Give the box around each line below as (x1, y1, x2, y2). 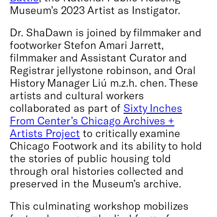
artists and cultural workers (10, 89, 144, 101)
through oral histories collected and (10, 164, 184, 177)
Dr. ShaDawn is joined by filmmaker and (10, 26, 201, 38)
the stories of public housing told (10, 152, 171, 164)
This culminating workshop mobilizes (10, 199, 188, 212)
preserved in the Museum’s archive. (10, 177, 181, 189)
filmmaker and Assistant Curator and (10, 51, 187, 63)
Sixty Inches (124, 101, 182, 114)
